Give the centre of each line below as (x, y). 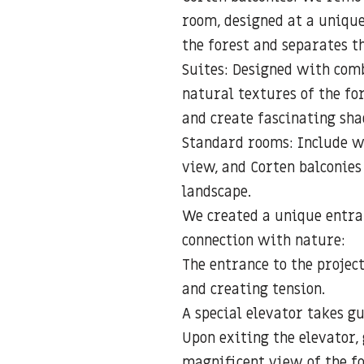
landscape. (217, 192)
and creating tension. (253, 290)
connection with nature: (264, 241)
